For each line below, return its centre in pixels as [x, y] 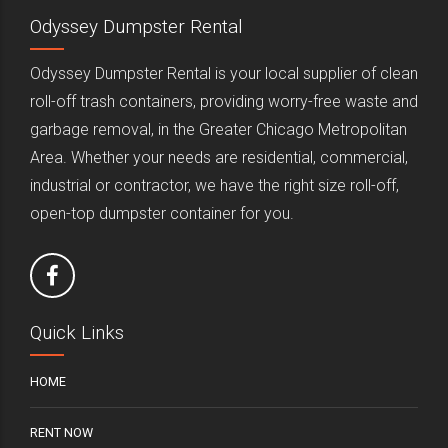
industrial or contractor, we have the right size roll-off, [214, 185]
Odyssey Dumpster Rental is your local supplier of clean [224, 73]
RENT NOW [61, 433]
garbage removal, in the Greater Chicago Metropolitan [218, 129]
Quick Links [77, 333]
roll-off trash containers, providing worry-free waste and [224, 101]
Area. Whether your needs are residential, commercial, [219, 157]
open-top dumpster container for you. [162, 213]
